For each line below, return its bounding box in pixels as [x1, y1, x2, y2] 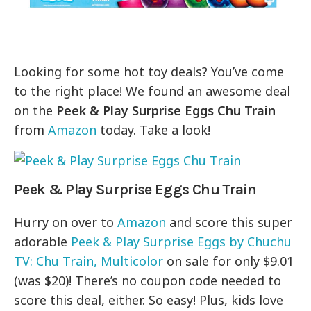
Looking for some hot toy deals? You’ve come [14, 63, 285, 81]
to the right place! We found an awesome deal [14, 83, 291, 100]
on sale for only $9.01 [163, 253, 294, 270]
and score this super [166, 214, 293, 231]
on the [14, 102, 57, 119]
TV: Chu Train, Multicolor [14, 253, 164, 270]
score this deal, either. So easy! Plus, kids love [14, 292, 284, 309]
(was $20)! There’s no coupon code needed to [14, 272, 282, 289]
